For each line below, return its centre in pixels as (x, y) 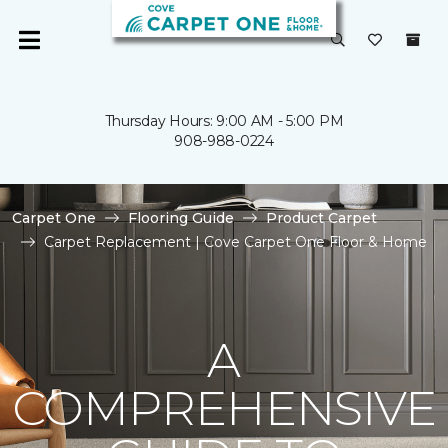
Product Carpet (321, 218)
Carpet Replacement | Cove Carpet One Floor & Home (235, 242)
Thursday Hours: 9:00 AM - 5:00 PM (224, 121)
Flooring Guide (181, 218)
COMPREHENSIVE (224, 408)
